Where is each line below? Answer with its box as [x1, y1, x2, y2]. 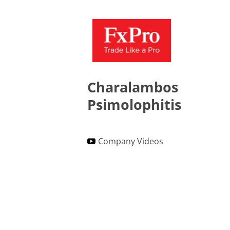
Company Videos [98, 135, 163, 147]
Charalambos [87, 77, 178, 97]
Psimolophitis [87, 94, 181, 114]
